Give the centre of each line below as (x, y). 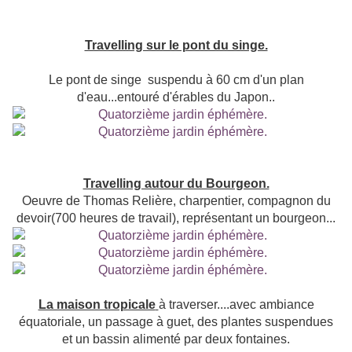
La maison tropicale (97, 305)
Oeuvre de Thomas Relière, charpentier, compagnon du (176, 201)
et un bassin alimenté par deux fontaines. (176, 339)
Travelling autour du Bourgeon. (176, 184)
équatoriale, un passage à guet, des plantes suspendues (176, 322)
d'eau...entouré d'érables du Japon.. (176, 97)
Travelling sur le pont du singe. (176, 46)
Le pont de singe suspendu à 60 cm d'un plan (176, 80)
